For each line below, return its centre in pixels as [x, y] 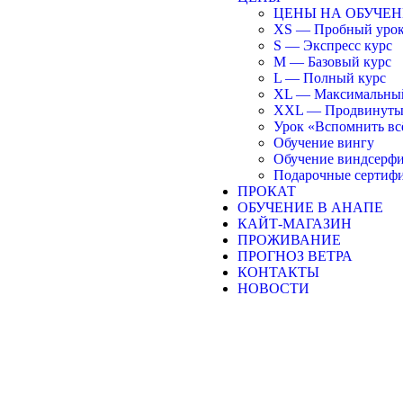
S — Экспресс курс [333, 45]
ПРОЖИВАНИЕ [289, 240]
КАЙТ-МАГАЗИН [295, 224]
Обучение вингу [324, 143]
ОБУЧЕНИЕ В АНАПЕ [310, 207]
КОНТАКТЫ [278, 272]
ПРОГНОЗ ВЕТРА [295, 256]
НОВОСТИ [273, 288]
